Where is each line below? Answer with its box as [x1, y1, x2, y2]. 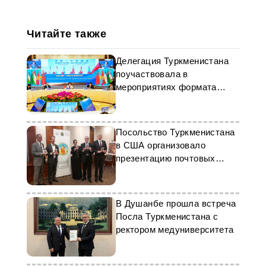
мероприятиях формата [115, 82, 217, 92]
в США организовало [115, 140, 205, 150]
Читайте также [26, 28, 106, 40]
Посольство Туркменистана [115, 127, 235, 137]
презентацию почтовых [115, 153, 216, 163]
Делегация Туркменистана [115, 56, 229, 66]
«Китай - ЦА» [115, 95, 172, 105]
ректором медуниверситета [115, 224, 234, 235]
